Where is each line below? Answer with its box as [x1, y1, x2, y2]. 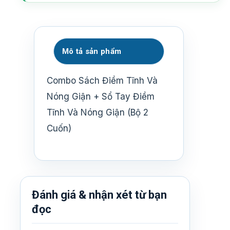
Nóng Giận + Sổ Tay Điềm [47, 91, 155, 102]
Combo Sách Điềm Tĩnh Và [47, 75, 158, 86]
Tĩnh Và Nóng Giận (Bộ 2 [47, 107, 148, 118]
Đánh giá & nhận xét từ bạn [32, 188, 167, 202]
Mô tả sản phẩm [62, 46, 122, 56]
